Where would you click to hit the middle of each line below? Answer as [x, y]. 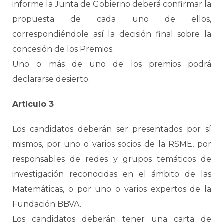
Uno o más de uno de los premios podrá [112, 64]
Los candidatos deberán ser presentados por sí [112, 129]
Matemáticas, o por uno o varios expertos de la [112, 189]
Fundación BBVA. [47, 204]
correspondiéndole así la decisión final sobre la [112, 34]
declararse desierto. [51, 79]
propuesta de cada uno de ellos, [112, 19]
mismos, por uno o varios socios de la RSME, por [112, 144]
